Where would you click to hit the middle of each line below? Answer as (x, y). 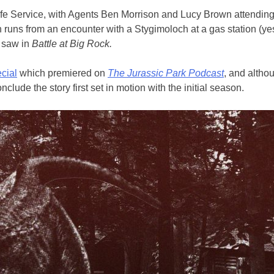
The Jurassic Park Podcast (166, 73)
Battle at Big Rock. (73, 43)
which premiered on (62, 73)
